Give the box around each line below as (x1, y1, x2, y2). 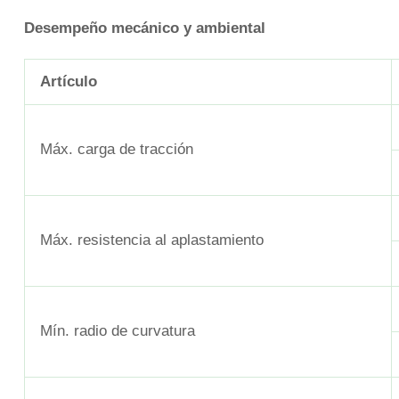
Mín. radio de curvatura (40, 322, 195, 340)
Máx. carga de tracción (40, 141, 193, 159)
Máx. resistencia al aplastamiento (40, 232, 264, 249)
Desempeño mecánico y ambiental (24, 20, 265, 37)
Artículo (40, 73, 97, 91)
